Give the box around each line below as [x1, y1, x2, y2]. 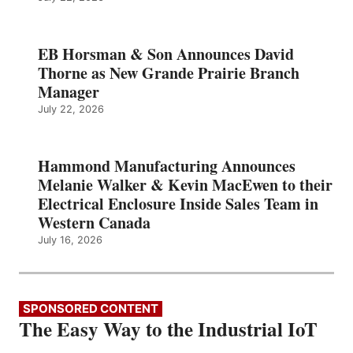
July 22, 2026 [38, 102, 104, 115]
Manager [38, 80, 99, 103]
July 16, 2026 [38, 233, 102, 246]
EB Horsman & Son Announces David [38, 42, 294, 65]
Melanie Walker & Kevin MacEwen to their [38, 173, 333, 196]
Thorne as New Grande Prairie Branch [38, 61, 299, 84]
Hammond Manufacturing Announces [38, 154, 295, 177]
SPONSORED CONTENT [23, 300, 158, 316]
